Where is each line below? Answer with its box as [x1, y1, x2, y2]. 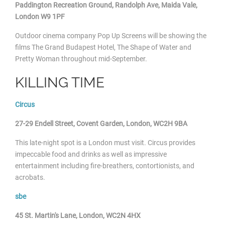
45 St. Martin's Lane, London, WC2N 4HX [15, 211, 141, 219]
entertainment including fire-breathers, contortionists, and [15, 161, 194, 170]
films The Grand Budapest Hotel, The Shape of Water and [15, 43, 191, 51]
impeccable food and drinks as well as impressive [15, 150, 167, 158]
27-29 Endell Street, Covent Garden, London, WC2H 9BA [15, 119, 187, 128]
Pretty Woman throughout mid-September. [15, 54, 147, 63]
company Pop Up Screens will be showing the [65, 31, 206, 40]
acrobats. [15, 173, 45, 181]
